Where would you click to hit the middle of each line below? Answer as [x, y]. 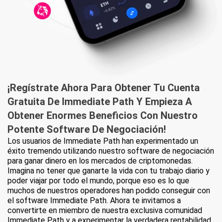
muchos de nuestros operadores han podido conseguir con [109, 191]
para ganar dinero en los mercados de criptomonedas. [100, 161]
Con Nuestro [169, 116]
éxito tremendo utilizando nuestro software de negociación [111, 151]
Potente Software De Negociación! [87, 130]
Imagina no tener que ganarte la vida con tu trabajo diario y [109, 171]
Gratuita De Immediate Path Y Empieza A [100, 102]
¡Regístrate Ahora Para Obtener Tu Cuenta [104, 88]
